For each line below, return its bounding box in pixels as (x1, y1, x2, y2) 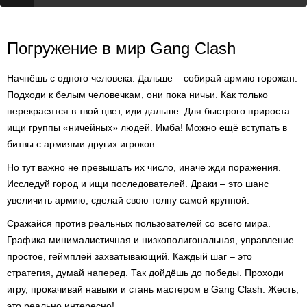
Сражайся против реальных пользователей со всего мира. (7, 218, 271, 229)
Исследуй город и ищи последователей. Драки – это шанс (7, 178, 269, 189)
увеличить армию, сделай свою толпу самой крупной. (7, 195, 249, 206)
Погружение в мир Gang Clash (7, 39, 236, 58)
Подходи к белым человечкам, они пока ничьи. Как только (7, 89, 268, 100)
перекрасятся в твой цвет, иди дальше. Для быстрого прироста (7, 106, 290, 116)
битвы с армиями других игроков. (7, 138, 157, 149)
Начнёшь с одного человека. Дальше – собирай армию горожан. (7, 73, 297, 84)
